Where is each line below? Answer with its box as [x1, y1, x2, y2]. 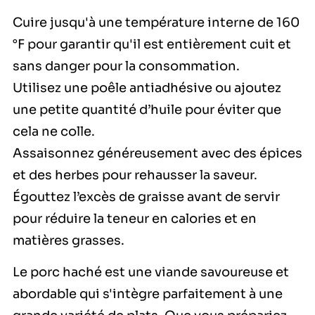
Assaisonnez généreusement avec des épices [13, 146, 302, 162]
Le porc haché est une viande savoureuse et [13, 264, 289, 280]
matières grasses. [13, 233, 124, 249]
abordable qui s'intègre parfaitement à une [13, 285, 283, 302]
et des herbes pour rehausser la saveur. [13, 167, 257, 184]
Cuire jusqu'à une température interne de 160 [13, 15, 300, 31]
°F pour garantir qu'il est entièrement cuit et [13, 37, 291, 53]
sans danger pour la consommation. [13, 58, 240, 75]
